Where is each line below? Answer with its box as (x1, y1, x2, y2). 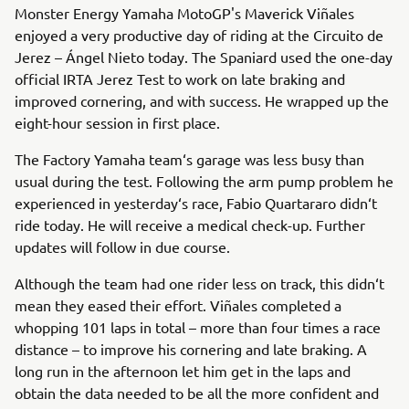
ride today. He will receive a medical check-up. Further (15, 215, 365, 234)
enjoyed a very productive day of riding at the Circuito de (15, 26, 383, 44)
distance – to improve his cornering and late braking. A (15, 340, 367, 358)
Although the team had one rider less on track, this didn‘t (15, 274, 384, 292)
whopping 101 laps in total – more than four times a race (15, 318, 381, 336)
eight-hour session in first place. (15, 113, 220, 131)
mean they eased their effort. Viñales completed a (15, 296, 341, 314)
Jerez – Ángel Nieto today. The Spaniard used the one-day (15, 47, 393, 66)
